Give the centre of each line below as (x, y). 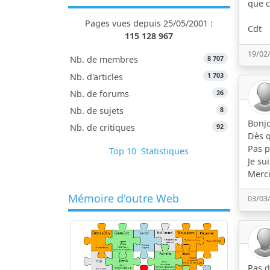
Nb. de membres (104, 60)
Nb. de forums (100, 93)
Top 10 (123, 151)
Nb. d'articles (97, 77)
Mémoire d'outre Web (123, 198)
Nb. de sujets (97, 110)
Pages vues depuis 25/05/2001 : (149, 24)
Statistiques (165, 151)
